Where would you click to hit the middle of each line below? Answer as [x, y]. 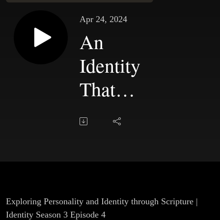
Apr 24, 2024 [103, 19]
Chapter [111, 136]
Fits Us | [112, 112]
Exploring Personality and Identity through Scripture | [102, 202]
